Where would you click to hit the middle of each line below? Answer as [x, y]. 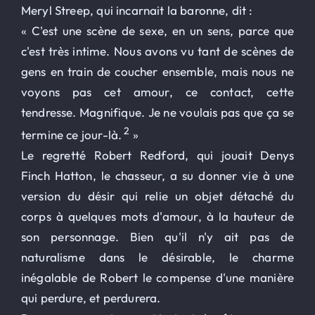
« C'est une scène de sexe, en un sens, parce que [157, 31]
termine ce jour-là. [71, 134]
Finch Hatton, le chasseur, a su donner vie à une [157, 175]
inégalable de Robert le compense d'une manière [157, 277]
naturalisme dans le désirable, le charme [157, 257]
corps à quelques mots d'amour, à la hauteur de [157, 216]
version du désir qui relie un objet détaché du [157, 195]
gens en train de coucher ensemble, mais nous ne [157, 72]
